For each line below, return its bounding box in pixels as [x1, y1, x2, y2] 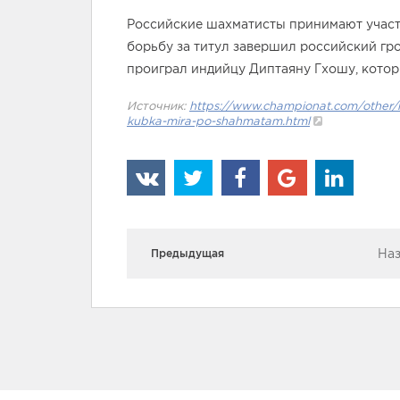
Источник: [127, 99, 189, 112]
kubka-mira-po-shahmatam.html [127, 114, 310, 128]
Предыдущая [151, 246, 224, 259]
